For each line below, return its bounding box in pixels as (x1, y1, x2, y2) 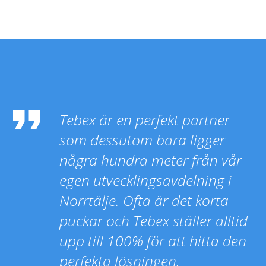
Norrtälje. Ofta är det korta (59, 190, 229, 210)
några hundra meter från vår (59, 150, 242, 170)
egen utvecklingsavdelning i (59, 170, 232, 190)
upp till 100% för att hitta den (59, 230, 247, 251)
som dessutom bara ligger (59, 129, 226, 150)
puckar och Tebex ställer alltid (59, 210, 248, 230)
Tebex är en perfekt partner (59, 109, 230, 129)
